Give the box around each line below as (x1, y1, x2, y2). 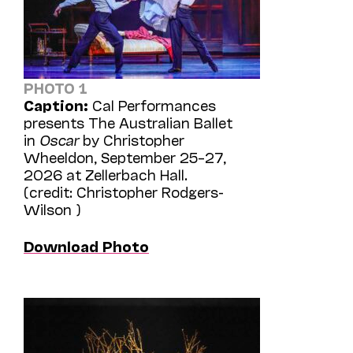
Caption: (24, 95, 88, 113)
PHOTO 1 (24, 78, 87, 96)
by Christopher (79, 130, 184, 148)
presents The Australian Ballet (24, 113, 232, 131)
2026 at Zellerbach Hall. (24, 165, 188, 183)
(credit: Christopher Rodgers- (24, 182, 224, 200)
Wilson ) (24, 199, 81, 217)
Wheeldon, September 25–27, (24, 147, 226, 165)
